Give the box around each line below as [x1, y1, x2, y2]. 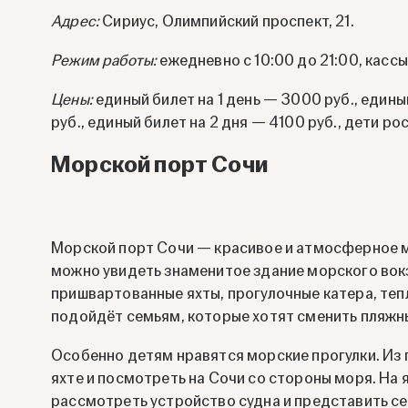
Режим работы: [51, 50, 158, 70]
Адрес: [51, 11, 100, 31]
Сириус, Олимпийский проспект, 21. [99, 11, 354, 31]
